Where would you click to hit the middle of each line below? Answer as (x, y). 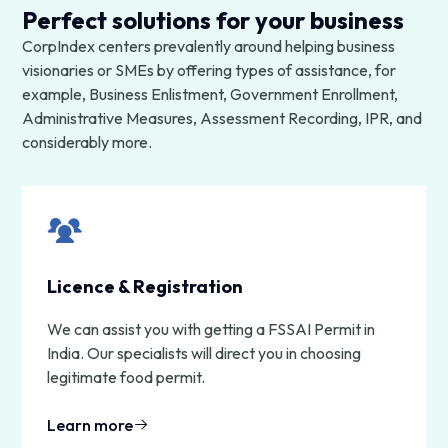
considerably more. (87, 141)
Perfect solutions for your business (213, 19)
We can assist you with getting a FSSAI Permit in (211, 328)
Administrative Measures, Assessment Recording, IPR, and (222, 117)
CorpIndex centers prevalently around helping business (209, 45)
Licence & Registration (145, 286)
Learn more (90, 424)
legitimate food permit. (126, 376)
